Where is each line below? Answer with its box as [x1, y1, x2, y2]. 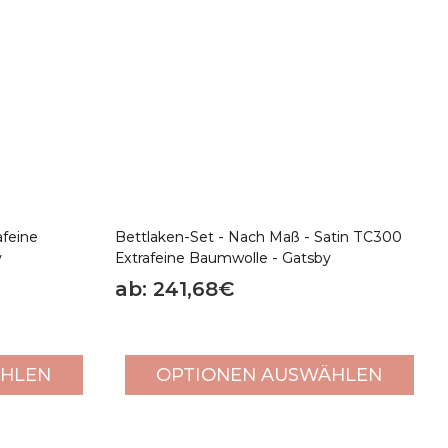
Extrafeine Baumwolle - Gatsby [114, 248, 331, 267]
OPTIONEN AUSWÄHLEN [156, 363, 383, 386]
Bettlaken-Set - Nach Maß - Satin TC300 [114, 227, 402, 246]
